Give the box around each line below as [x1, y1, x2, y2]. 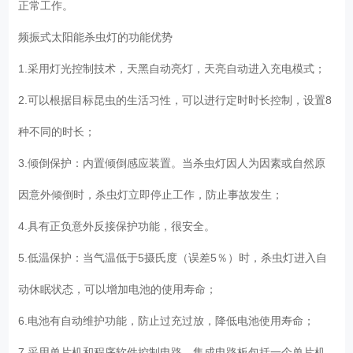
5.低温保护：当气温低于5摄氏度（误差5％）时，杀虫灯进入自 [18, 251, 328, 264]
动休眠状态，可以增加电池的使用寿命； [18, 282, 224, 295]
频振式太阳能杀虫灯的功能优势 [18, 30, 180, 43]
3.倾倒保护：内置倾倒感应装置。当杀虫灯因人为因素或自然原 [18, 156, 326, 169]
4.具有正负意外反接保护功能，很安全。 [18, 219, 222, 232]
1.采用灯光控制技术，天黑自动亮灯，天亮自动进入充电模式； [18, 61, 333, 75]
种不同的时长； [18, 124, 102, 138]
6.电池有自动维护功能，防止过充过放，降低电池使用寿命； [18, 314, 321, 327]
